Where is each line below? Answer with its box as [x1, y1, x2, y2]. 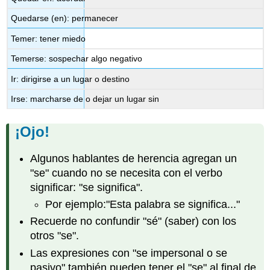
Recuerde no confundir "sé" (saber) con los [30, 215, 237, 228]
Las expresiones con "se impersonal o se [30, 246, 228, 259]
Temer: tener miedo [11, 33, 86, 43]
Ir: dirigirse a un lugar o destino [11, 74, 130, 84]
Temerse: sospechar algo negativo [11, 54, 143, 64]
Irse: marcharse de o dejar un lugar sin [11, 94, 160, 104]
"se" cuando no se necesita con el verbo [30, 166, 223, 179]
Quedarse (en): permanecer [11, 13, 119, 24]
